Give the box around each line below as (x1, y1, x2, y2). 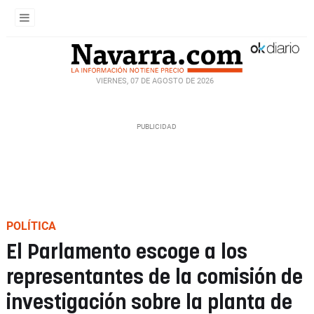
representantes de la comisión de (6, 268, 303, 288)
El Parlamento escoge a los (6, 243, 247, 263)
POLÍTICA (6, 219, 56, 233)
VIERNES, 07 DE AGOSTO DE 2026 (96, 76, 214, 86)
